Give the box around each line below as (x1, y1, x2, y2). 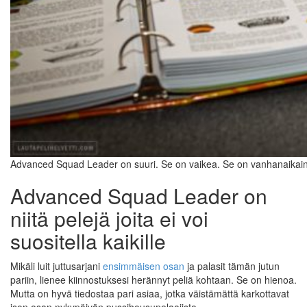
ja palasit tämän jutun (184, 258, 280, 273)
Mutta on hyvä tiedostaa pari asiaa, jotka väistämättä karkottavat (10, 286, 289, 300)
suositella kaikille (10, 225, 166, 256)
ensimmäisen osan (103, 258, 184, 273)
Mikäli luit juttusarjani (10, 258, 103, 273)
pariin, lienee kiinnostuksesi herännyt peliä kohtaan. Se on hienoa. (10, 272, 297, 286)
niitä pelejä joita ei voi (10, 203, 208, 233)
